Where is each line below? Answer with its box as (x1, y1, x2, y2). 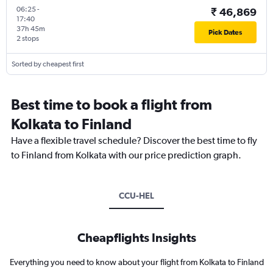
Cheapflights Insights (77, 230, 196, 244)
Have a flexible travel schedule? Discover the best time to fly (11, 134, 257, 146)
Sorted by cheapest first (12, 59, 84, 68)
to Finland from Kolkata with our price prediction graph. (11, 149, 241, 161)
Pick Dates (208, 27, 243, 37)
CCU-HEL (119, 190, 154, 200)
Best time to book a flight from (11, 95, 212, 113)
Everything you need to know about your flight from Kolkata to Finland (9, 257, 264, 267)
